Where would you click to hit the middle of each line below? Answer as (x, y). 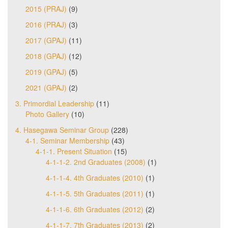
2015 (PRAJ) (46, 8)
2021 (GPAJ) (46, 87)
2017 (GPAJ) (46, 40)
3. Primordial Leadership (55, 103)
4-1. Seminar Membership (67, 140)
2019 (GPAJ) (46, 72)
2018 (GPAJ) (46, 56)
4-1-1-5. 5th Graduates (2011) (95, 193)
